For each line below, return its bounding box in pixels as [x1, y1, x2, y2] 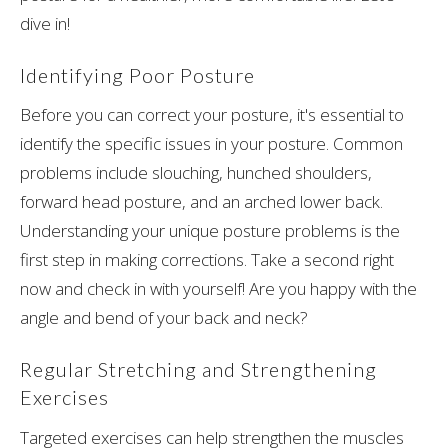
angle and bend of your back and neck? [20, 306, 312, 330]
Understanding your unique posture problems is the [20, 219, 400, 243]
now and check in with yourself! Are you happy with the [20, 277, 417, 301]
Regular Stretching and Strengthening [20, 357, 377, 382]
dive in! [20, 11, 70, 35]
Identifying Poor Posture [20, 62, 255, 87]
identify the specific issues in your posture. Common [20, 132, 403, 156]
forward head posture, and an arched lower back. [20, 190, 383, 214]
